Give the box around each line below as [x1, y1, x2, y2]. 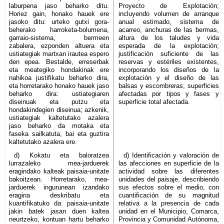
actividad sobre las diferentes [118, 167, 219, 175]
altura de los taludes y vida [118, 33, 219, 41]
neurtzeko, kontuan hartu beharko [9, 215, 109, 223]
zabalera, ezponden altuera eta [9, 41, 109, 49]
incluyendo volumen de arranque [118, 9, 219, 17]
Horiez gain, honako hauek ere [9, 9, 109, 17]
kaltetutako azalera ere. [9, 137, 77, 145]
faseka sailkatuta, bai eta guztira [9, 129, 109, 137]
